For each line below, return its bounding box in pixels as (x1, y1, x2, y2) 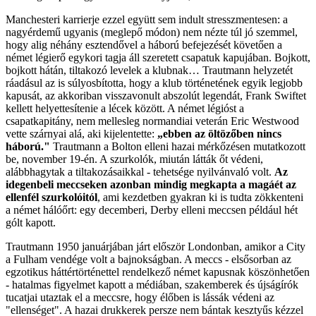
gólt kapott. (6, 216, 56, 229)
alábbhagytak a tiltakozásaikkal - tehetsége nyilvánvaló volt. (6, 165, 274, 178)
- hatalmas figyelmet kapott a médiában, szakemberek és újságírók (6, 278, 298, 291)
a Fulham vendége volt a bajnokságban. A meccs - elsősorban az (6, 253, 291, 265)
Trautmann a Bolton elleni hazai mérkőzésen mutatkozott (50, 140, 305, 152)
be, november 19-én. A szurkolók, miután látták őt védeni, (6, 152, 263, 165)
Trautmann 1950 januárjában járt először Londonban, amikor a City (6, 240, 305, 253)
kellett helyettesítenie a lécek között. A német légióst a (6, 102, 244, 114)
